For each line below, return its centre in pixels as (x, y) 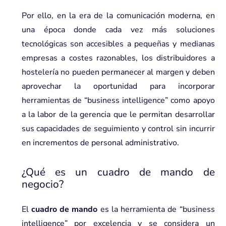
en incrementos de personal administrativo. (100, 143)
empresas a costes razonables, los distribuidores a (118, 58)
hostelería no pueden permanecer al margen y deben (118, 72)
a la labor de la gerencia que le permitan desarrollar (118, 114)
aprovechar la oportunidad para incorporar (118, 86)
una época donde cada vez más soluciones (118, 30)
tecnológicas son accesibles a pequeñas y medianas (118, 44)
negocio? (42, 184)
